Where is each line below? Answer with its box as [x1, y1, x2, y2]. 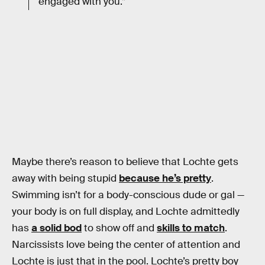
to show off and [82, 221, 157, 234]
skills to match [157, 221, 225, 234]
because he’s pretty [119, 172, 211, 185]
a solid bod [31, 221, 82, 234]
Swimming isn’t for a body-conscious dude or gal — [12, 188, 244, 201]
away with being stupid [12, 172, 119, 185]
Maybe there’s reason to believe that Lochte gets [12, 155, 238, 168]
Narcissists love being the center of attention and [12, 238, 240, 251]
